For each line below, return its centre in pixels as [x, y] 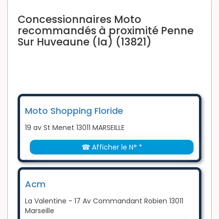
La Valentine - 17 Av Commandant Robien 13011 [104, 201]
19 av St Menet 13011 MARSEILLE [75, 127]
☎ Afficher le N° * [112, 147]
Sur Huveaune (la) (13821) [85, 42]
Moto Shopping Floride [74, 110]
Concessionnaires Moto [79, 19]
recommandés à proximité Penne [106, 30]
